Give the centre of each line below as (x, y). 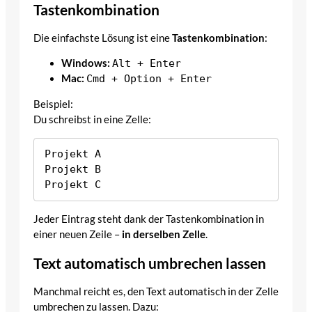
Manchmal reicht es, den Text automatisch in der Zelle (156, 291)
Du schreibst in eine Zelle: (92, 120)
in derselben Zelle (164, 234)
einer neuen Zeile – (78, 234)
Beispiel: (53, 104)
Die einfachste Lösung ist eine (103, 38)
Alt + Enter (147, 63)
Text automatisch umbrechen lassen (150, 263)
